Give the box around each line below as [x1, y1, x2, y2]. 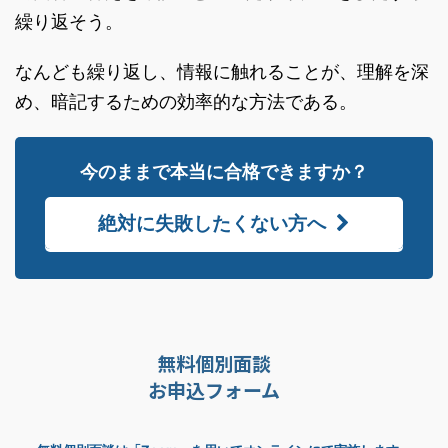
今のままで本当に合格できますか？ [80, 161, 368, 182]
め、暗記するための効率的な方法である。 [15, 91, 357, 112]
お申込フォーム [148, 376, 280, 403]
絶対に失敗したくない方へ [98, 211, 326, 235]
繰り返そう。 [15, 11, 123, 32]
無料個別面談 [157, 349, 271, 376]
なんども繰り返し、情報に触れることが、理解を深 [15, 61, 429, 82]
